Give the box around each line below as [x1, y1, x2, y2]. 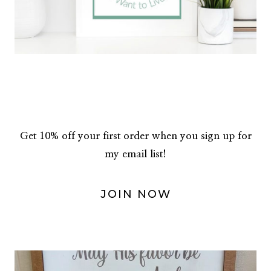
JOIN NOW [100, 187, 171, 201]
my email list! [105, 148, 166, 159]
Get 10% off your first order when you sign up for [19, 130, 252, 141]
